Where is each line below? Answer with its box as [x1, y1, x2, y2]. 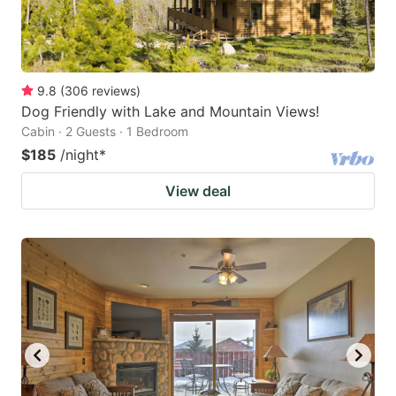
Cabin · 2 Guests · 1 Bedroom [21, 123, 188, 139]
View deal [165, 181, 231, 200]
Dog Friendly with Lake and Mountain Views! [21, 102, 319, 120]
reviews [92, 82, 136, 98]
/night [60, 145, 99, 164]
